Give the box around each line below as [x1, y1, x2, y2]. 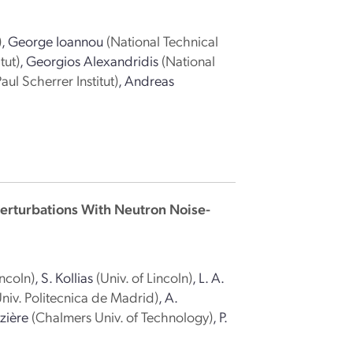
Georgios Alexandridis [26, 51, 159, 69]
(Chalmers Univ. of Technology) [32, 307, 214, 325]
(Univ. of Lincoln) [96, 268, 193, 286]
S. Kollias [41, 268, 94, 286]
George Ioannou [8, 32, 104, 50]
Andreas [124, 71, 175, 89]
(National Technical [106, 32, 219, 50]
